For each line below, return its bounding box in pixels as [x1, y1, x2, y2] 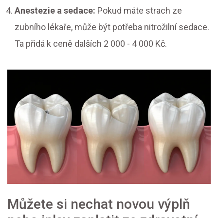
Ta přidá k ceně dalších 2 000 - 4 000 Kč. [15, 38, 167, 49]
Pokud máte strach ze [95, 5, 182, 16]
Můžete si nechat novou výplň [7, 196, 190, 213]
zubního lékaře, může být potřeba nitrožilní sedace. [15, 22, 209, 33]
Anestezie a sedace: [15, 5, 95, 16]
